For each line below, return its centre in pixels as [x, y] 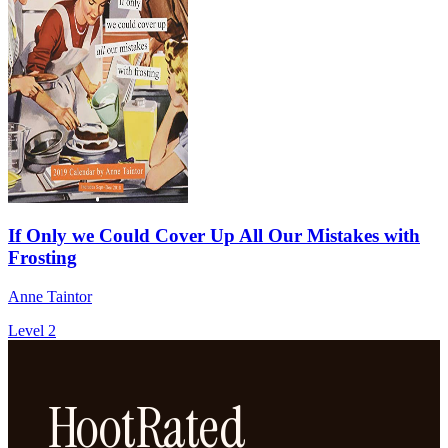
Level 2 [32, 331]
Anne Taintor [50, 297]
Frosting [42, 258]
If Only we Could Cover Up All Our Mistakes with [214, 236]
